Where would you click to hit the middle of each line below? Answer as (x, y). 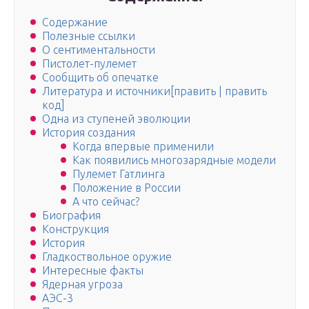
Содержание (75, 22)
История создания (89, 133)
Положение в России (127, 188)
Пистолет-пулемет (89, 64)
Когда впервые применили (143, 147)
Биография (71, 216)
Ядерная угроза (82, 285)
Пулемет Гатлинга (119, 174)
